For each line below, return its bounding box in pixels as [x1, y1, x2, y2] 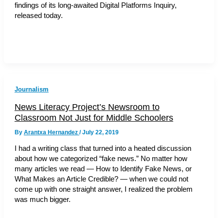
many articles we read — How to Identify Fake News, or [14, 165, 192, 173]
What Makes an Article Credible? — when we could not [14, 175, 188, 183]
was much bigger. [14, 196, 71, 204]
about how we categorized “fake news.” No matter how [14, 155, 187, 163]
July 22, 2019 [82, 128, 119, 136]
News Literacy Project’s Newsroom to [14, 101, 160, 112]
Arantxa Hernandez [23, 128, 79, 136]
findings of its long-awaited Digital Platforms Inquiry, [14, 1, 177, 10]
